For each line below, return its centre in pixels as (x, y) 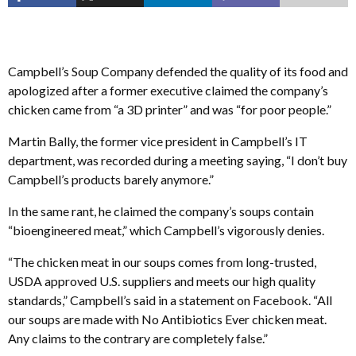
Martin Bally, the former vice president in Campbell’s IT (158, 141)
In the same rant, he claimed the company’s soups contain (161, 211)
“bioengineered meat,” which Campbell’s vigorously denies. (166, 230)
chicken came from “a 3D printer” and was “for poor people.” (170, 109)
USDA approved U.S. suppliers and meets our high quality (162, 281)
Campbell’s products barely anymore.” (111, 179)
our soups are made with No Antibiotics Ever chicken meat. (167, 319)
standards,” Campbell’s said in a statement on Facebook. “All (170, 300)
